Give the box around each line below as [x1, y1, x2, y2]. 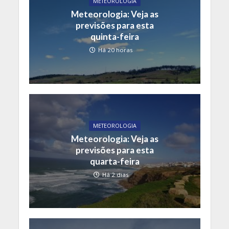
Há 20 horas [98, 46, 133, 54]
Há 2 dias [102, 170, 129, 178]
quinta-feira [90, 31, 139, 42]
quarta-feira [89, 155, 140, 167]
